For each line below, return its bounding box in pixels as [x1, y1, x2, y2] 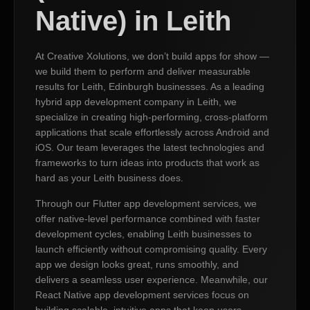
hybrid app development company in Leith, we [35, 96, 237, 108]
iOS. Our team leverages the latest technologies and [35, 142, 264, 154]
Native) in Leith [35, 6, 231, 37]
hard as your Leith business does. [35, 172, 183, 184]
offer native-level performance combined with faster [35, 212, 260, 224]
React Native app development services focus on [35, 289, 249, 300]
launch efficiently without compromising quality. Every [35, 243, 267, 255]
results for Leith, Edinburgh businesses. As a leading [35, 81, 264, 93]
